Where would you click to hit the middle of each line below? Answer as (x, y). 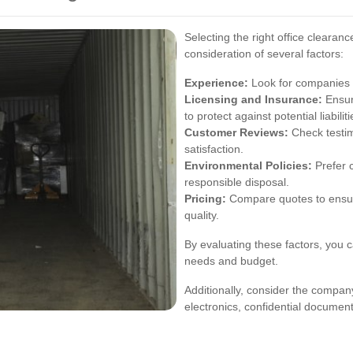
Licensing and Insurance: (253, 99)
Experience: (216, 82)
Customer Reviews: (236, 132)
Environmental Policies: (248, 165)
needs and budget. (231, 260)
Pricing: (205, 198)
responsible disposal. (237, 182)
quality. (202, 215)
